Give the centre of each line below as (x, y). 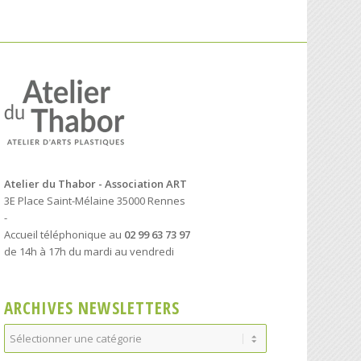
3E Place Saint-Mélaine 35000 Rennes (95, 200)
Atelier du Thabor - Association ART (96, 183)
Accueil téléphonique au (64, 234)
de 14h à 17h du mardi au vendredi (89, 251)
